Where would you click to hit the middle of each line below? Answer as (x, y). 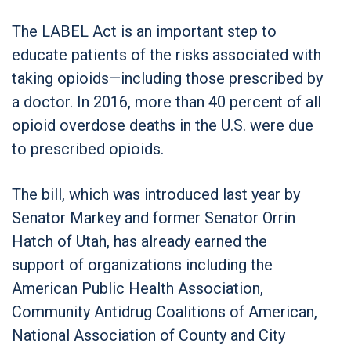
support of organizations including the (142, 264)
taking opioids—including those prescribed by (167, 78)
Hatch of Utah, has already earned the (139, 241)
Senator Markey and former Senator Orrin (154, 217)
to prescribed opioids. (88, 148)
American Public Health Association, (138, 288)
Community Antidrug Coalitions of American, (165, 311)
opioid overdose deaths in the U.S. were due (163, 125)
